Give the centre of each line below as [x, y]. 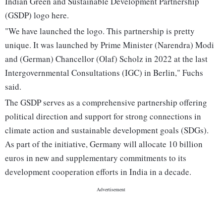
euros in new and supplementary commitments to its [96, 158]
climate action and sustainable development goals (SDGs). [107, 130]
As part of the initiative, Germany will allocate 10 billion [104, 144]
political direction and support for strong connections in [103, 116]
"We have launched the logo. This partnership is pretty [100, 31]
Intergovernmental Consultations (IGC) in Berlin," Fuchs [104, 73]
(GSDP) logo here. [37, 15]
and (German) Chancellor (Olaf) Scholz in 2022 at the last [106, 59]
